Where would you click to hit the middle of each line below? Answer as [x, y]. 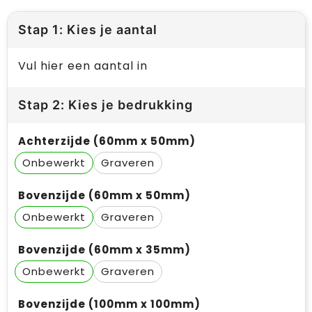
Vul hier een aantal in [83, 66]
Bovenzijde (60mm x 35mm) [104, 250]
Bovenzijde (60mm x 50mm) [104, 196]
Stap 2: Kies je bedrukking [105, 105]
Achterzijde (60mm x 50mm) [107, 141]
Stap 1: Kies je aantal [87, 30]
